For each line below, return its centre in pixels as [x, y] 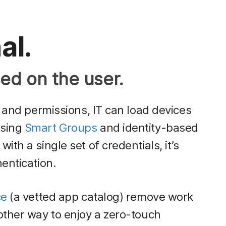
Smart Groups [61, 127]
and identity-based [148, 127]
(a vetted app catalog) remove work [100, 196]
